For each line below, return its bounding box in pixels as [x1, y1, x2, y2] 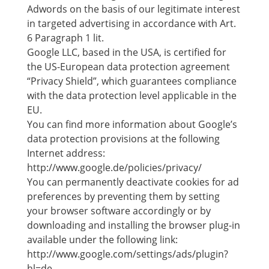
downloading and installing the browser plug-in [26, 219, 240, 232]
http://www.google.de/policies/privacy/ [26, 161, 202, 174]
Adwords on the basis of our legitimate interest [26, 2, 240, 16]
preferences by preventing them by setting [26, 190, 220, 203]
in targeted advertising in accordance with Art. [26, 17, 236, 30]
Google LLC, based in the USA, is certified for [26, 46, 226, 59]
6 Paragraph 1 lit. [26, 31, 104, 44]
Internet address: [26, 147, 105, 160]
